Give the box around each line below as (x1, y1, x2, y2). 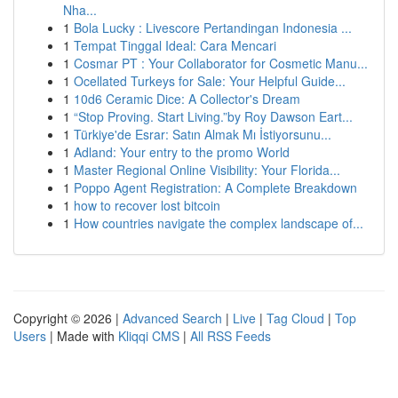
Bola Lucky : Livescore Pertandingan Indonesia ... (74, 19, 352, 36)
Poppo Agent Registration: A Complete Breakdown (74, 179, 357, 196)
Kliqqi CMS (118, 327, 179, 345)
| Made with (46, 327, 118, 345)
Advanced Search (123, 309, 222, 327)
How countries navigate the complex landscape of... (74, 214, 363, 232)
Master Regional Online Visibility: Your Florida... (74, 161, 340, 179)
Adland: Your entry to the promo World (74, 143, 290, 161)
